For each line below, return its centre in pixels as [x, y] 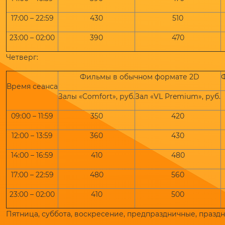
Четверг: [22, 57]
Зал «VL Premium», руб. [178, 96]
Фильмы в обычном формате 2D [139, 77]
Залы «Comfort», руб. [96, 96]
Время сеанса [32, 86]
